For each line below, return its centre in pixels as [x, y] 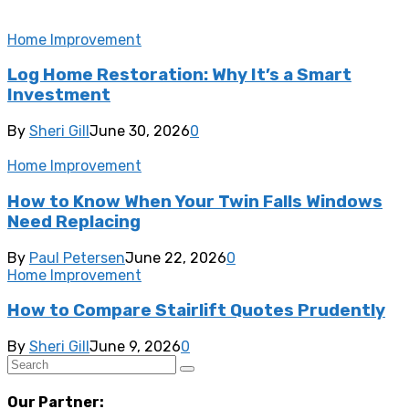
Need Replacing [74, 221]
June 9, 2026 [135, 346]
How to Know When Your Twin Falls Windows [195, 201]
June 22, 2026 [176, 257]
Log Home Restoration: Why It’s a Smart [179, 75]
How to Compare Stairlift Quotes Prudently [196, 311]
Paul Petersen [77, 257]
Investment [59, 95]
